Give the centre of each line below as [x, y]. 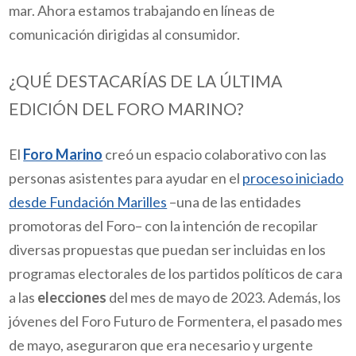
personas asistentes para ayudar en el [126, 178]
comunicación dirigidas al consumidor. [126, 35]
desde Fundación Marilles [88, 202]
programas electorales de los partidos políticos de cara [176, 274]
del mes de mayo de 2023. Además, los [224, 298]
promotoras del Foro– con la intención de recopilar [164, 226]
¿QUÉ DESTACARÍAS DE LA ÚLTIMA [146, 80]
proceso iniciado [293, 178]
